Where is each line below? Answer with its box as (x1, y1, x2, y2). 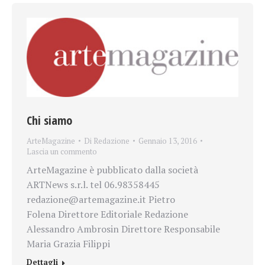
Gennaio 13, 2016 (138, 135, 197, 147)
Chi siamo (27, 112, 72, 129)
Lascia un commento (27, 146, 97, 157)
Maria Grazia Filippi (27, 237, 110, 251)
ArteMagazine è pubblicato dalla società (27, 163, 198, 177)
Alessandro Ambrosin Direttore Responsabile (27, 222, 220, 236)
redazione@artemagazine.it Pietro (27, 193, 175, 206)
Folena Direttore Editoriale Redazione (27, 208, 193, 221)
